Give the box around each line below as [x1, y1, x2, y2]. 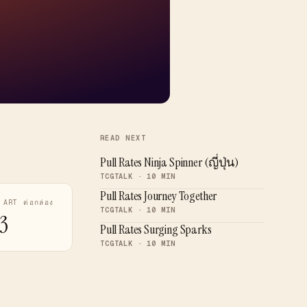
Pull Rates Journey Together [100, 188, 217, 204]
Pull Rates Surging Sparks [100, 221, 212, 238]
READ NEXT [100, 133, 147, 143]
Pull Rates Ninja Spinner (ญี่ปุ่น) [100, 154, 238, 171]
